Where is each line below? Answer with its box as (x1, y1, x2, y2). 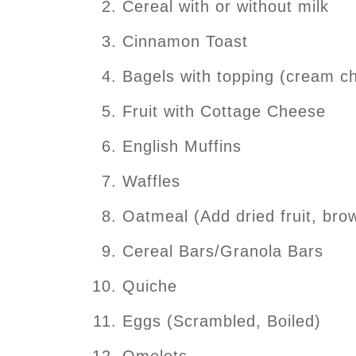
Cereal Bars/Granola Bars (122, 242, 323, 260)
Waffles (122, 172, 180, 190)
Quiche (122, 277, 177, 295)
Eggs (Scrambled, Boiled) (122, 311, 321, 330)
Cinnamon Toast (122, 32, 248, 50)
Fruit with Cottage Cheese (122, 102, 326, 120)
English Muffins (122, 137, 242, 155)
